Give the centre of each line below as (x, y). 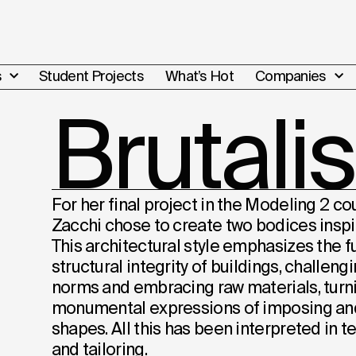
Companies (290, 75)
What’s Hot (199, 75)
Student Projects (91, 75)
